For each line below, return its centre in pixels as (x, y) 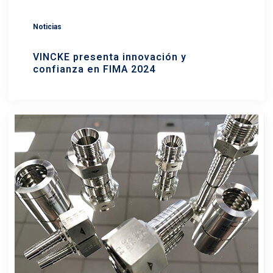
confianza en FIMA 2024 (94, 69)
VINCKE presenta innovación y (110, 57)
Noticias (47, 27)
